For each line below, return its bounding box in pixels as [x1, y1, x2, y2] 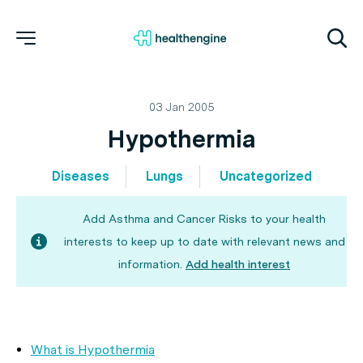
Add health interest [186, 258, 290, 271]
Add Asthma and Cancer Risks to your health [83, 212, 326, 225]
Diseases [51, 169, 109, 184]
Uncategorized [219, 169, 312, 184]
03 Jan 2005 [148, 100, 215, 113]
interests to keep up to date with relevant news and [63, 235, 345, 248]
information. [118, 258, 182, 271]
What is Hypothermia [31, 342, 155, 357]
